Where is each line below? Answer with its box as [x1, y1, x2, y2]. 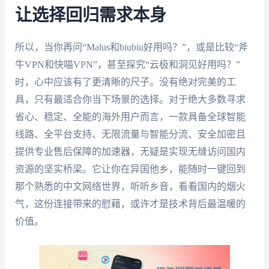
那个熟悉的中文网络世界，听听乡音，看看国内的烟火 [14, 181, 246, 192]
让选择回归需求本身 [14, 7, 166, 24]
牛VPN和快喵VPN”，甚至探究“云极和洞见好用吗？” [14, 59, 240, 70]
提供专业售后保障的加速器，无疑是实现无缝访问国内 [14, 146, 246, 157]
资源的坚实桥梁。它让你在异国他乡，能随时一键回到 [14, 163, 246, 174]
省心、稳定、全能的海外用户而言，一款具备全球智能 [14, 111, 246, 122]
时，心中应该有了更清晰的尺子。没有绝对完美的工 [14, 76, 236, 87]
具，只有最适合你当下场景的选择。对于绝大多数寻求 [14, 94, 246, 104]
